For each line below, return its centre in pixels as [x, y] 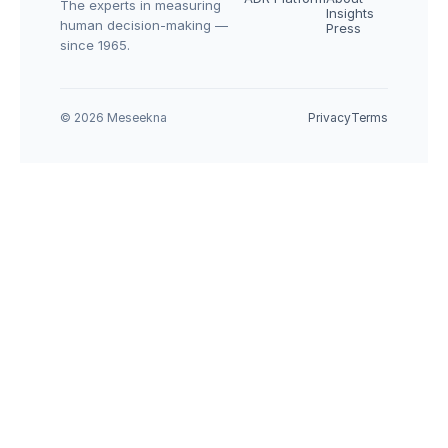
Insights [350, 13]
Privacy [329, 117]
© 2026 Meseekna [113, 117]
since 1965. [95, 45]
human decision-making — [144, 25]
